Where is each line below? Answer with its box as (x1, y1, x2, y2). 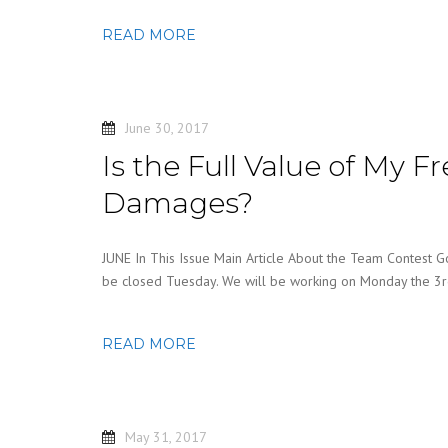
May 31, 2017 (125, 427, 207, 446)
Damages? (102, 185, 253, 220)
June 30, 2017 (125, 119, 209, 137)
